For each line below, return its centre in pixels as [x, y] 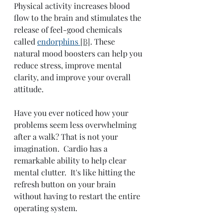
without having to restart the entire [78, 196]
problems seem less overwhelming [76, 125]
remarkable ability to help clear [71, 161]
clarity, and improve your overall [73, 77]
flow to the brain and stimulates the [79, 18]
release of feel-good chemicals [69, 30]
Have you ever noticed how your [72, 113]
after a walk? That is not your [67, 137]
